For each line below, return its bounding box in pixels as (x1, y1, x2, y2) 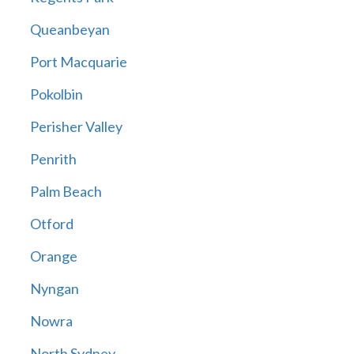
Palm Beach (29, 183, 102, 201)
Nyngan (29, 280, 79, 298)
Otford (29, 215, 73, 233)
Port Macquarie (29, 53, 127, 71)
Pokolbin (29, 85, 83, 104)
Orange (29, 247, 77, 265)
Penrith (29, 150, 77, 168)
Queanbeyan (29, 21, 110, 39)
